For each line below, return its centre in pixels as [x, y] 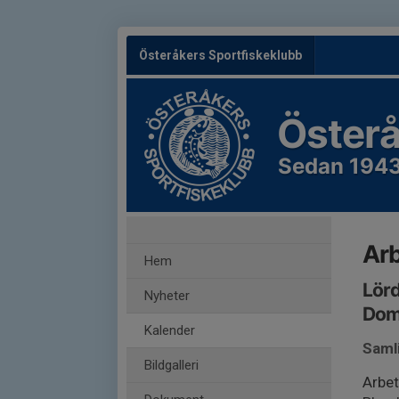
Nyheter [167, 296]
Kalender [170, 330]
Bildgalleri [171, 365]
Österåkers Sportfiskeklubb [220, 55]
